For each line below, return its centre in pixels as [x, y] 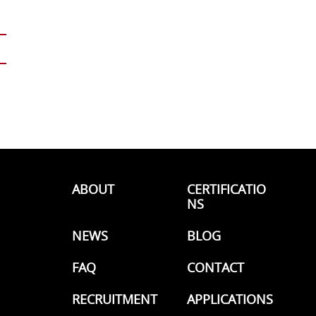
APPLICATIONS [230, 299]
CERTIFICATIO [226, 189]
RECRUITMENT [115, 299]
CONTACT [215, 268]
